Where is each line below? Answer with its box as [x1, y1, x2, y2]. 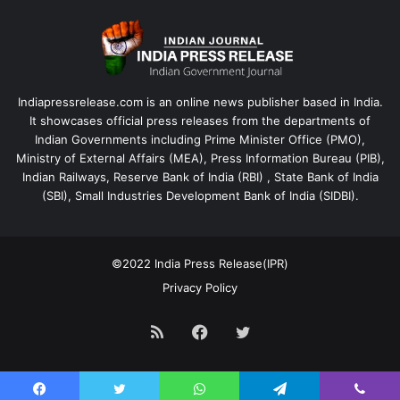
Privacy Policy [162, 279, 237, 295]
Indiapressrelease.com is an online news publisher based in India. [17, 94, 383, 109]
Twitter [249, 321, 304, 340]
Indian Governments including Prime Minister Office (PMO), [35, 131, 365, 146]
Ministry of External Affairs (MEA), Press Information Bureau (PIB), [15, 150, 385, 165]
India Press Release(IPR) [151, 255, 288, 271]
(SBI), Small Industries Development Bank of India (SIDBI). [41, 187, 359, 203]
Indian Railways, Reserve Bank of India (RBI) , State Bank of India [21, 169, 379, 184]
